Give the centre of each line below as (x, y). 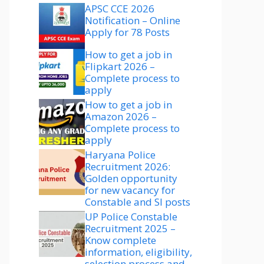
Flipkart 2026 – (120, 66)
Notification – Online (133, 20)
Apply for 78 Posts (127, 32)
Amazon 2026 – (121, 116)
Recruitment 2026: (128, 166)
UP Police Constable (131, 217)
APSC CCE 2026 (120, 9)
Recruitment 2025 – (130, 228)
